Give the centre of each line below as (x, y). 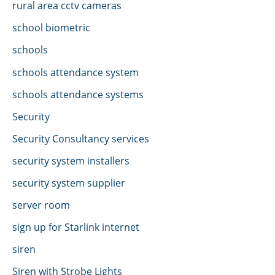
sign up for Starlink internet (76, 227)
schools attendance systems (78, 94)
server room (41, 205)
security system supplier (69, 182)
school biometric (51, 28)
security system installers (71, 160)
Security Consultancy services (81, 138)
